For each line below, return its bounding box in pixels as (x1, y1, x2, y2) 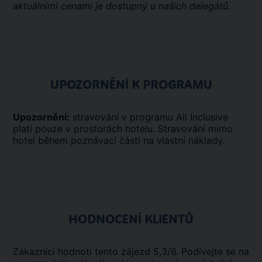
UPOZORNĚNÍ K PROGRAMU (50, 77, 212, 92)
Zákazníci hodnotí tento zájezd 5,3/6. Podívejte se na (13, 246, 249, 257)
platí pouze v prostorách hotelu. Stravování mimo (13, 123, 233, 135)
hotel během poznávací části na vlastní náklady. (13, 135, 230, 146)
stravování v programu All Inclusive (70, 111, 228, 123)
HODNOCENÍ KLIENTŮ (68, 212, 194, 227)
